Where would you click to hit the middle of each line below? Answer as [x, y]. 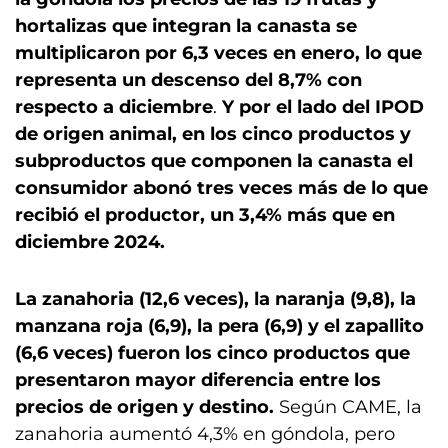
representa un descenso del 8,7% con [188, 80]
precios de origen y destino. [147, 407]
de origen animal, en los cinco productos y [213, 134]
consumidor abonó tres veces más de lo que [221, 188]
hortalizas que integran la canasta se [186, 26]
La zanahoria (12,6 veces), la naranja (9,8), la [215, 299]
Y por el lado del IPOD [323, 107]
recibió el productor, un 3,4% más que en [205, 215]
